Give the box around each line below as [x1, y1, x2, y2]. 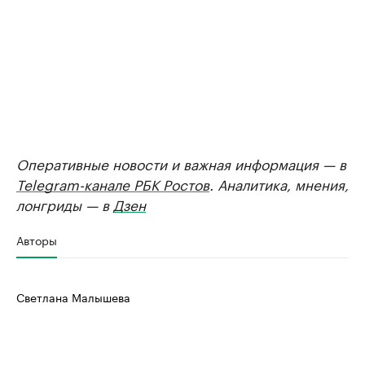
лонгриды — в [16, 193, 113, 214]
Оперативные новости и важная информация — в [16, 152, 346, 174]
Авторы [16, 231, 57, 248]
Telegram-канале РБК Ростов [16, 173, 209, 194]
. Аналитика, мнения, [209, 173, 349, 194]
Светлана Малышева [16, 288, 130, 306]
